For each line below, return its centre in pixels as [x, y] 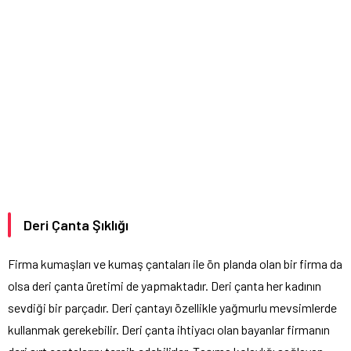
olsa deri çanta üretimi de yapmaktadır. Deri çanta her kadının [165, 286]
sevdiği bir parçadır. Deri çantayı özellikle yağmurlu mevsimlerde [172, 308]
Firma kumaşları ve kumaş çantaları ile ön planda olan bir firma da [175, 264]
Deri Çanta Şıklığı [76, 225]
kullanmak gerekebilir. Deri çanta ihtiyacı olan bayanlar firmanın [169, 330]
